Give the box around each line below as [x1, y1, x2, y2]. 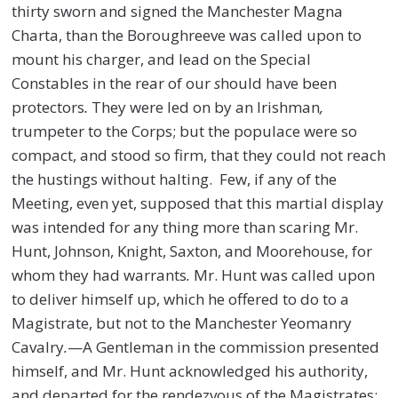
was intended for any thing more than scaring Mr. [12, 216, 359, 237]
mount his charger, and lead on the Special [12, 48, 312, 69]
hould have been [220, 72, 338, 93]
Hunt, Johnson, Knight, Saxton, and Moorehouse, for [12, 240, 373, 261]
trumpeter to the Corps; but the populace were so [12, 120, 358, 141]
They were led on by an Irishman [88, 96, 321, 117]
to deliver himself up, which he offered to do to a [12, 288, 350, 309]
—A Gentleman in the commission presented [68, 336, 380, 357]
